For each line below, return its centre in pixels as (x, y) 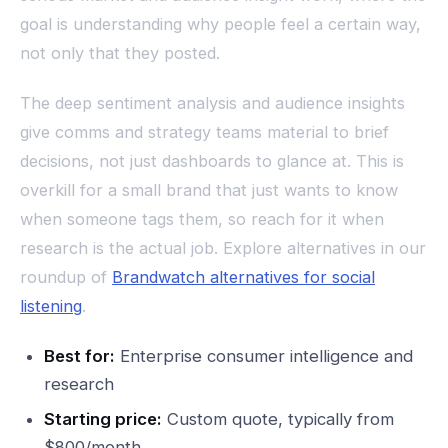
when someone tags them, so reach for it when (202, 219)
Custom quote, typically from (277, 419)
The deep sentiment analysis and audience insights (212, 103)
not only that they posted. (120, 53)
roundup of (66, 277)
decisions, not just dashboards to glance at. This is (212, 161)
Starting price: (102, 419)
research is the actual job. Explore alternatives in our (223, 248)
